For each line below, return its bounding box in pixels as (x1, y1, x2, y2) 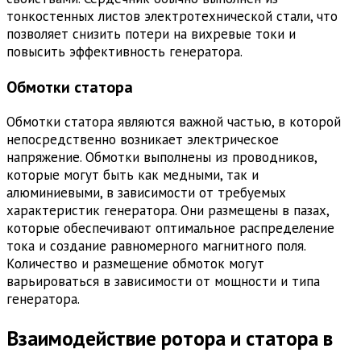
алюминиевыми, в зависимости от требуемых (6, 184, 286, 202)
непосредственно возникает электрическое (6, 131, 279, 149)
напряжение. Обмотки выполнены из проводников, (6, 148, 317, 167)
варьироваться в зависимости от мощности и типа (6, 272, 320, 291)
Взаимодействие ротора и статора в (6, 325, 333, 352)
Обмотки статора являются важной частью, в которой (6, 113, 341, 131)
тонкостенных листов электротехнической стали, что (6, 7, 338, 26)
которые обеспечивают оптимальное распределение (6, 219, 334, 238)
